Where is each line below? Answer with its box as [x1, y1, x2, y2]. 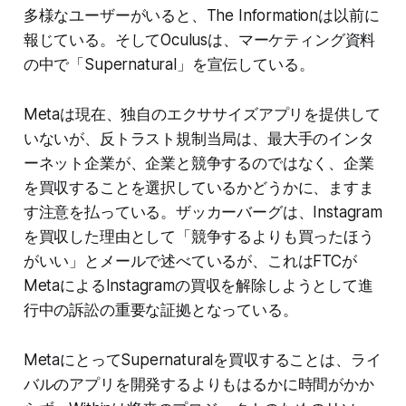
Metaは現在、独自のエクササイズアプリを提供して [23, 105, 381, 124]
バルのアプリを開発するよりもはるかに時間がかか [23, 375, 374, 394]
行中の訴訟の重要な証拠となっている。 [23, 301, 298, 320]
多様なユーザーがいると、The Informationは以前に [23, 6, 380, 25]
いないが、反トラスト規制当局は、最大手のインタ [23, 130, 374, 149]
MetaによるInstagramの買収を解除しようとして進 [23, 276, 373, 295]
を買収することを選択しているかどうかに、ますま [23, 179, 374, 198]
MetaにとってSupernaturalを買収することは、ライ [23, 351, 382, 370]
